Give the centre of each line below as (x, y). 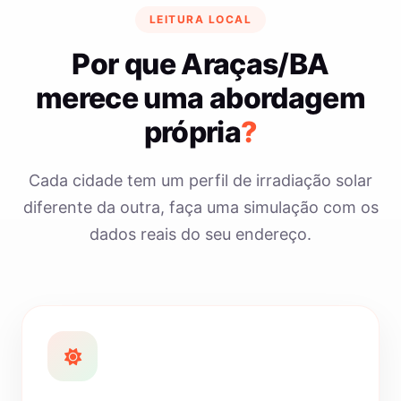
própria (192, 132)
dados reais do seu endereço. (200, 234)
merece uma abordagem (200, 98)
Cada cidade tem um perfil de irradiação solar (200, 180)
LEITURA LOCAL (200, 19)
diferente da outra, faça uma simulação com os (200, 207)
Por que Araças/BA (200, 64)
